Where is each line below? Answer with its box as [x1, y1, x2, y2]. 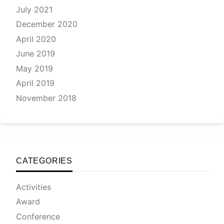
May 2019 [16, 63, 53, 73]
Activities [16, 181, 51, 192]
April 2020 [16, 33, 56, 44]
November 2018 [16, 92, 76, 103]
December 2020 [16, 19, 77, 29]
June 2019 [16, 48, 55, 58]
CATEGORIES [16, 156, 72, 165]
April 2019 [16, 78, 54, 88]
